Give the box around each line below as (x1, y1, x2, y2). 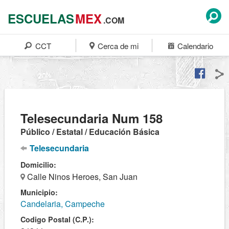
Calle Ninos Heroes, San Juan (25, 171, 138, 182)
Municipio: (20, 187, 58, 197)
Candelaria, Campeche (20, 198, 105, 210)
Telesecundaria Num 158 (20, 109, 163, 127)
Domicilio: (20, 159, 56, 170)
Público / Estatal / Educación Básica (20, 126, 159, 138)
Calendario (175, 40, 213, 51)
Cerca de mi (96, 40, 139, 51)
